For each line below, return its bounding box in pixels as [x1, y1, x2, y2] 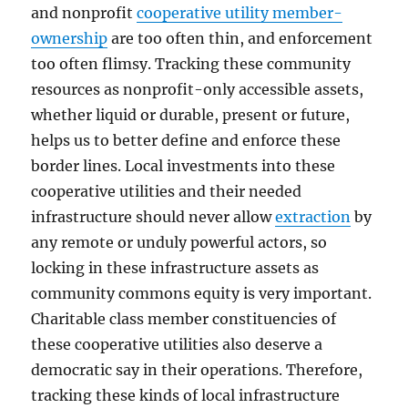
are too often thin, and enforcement [107, 29, 373, 48]
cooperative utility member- [137, 4, 343, 23]
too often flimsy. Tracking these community [31, 55, 352, 74]
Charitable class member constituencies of [31, 310, 337, 329]
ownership [31, 29, 108, 48]
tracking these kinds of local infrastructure [31, 386, 341, 405]
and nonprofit [31, 4, 138, 23]
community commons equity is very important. [31, 284, 372, 303]
